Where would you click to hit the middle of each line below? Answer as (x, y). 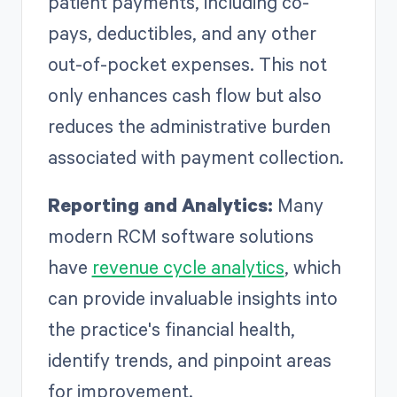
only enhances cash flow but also (184, 95)
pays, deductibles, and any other (182, 33)
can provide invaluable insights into (192, 298)
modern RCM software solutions (180, 236)
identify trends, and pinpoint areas (189, 360)
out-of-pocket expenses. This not (187, 64)
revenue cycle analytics (188, 267)
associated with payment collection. (195, 157)
